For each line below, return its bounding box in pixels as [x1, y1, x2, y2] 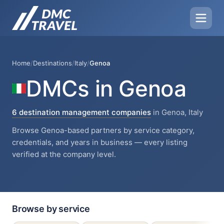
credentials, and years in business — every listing [12, 137, 187, 147]
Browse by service [12, 203, 90, 214]
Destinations [33, 59, 72, 67]
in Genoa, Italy [151, 107, 203, 117]
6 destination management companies [12, 107, 151, 117]
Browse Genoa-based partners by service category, [12, 125, 194, 135]
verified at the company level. [12, 149, 116, 159]
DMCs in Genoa [26, 75, 186, 102]
